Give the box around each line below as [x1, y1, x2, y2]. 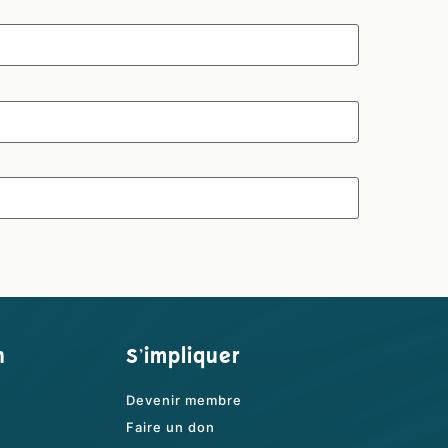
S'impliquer [125, 346, 240, 367]
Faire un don [125, 418, 215, 435]
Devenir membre [125, 391, 242, 408]
